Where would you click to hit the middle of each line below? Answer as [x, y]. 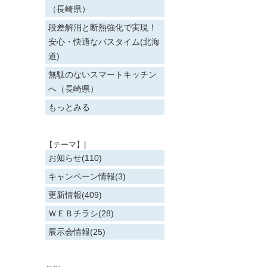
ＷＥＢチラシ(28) [81, 213]
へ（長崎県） [73, 89]
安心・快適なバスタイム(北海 [104, 42]
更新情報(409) [75, 195]
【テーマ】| [66, 145]
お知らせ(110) [75, 158]
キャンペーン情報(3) [87, 176]
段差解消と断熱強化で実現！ [103, 27]
